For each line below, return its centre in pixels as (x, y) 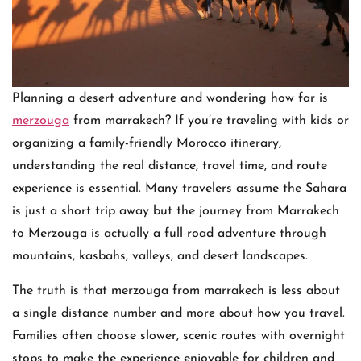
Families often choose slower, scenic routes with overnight (178, 336)
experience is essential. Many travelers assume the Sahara (179, 189)
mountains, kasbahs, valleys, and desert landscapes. (160, 257)
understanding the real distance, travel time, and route (170, 166)
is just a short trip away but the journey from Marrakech (176, 212)
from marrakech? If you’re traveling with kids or (209, 121)
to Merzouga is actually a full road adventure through (169, 234)
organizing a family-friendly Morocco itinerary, (147, 144)
